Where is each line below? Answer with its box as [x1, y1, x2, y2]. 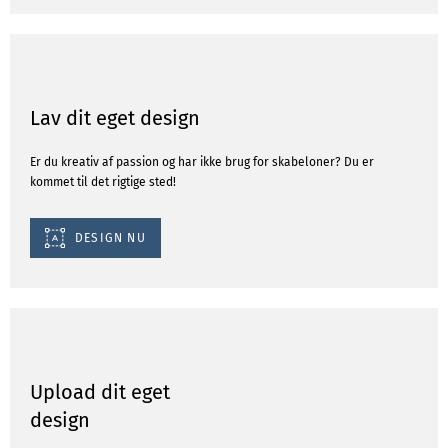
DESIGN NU [75, 231, 146, 245]
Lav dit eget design [30, 106, 200, 130]
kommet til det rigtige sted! [30, 175, 176, 189]
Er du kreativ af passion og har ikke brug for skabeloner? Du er [30, 155, 374, 169]
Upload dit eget [30, 380, 170, 404]
